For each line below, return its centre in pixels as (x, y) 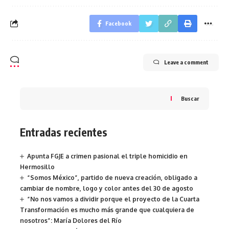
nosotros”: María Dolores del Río (71, 221)
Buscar (190, 99)
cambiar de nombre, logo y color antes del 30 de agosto (107, 189)
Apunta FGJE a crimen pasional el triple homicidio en (107, 156)
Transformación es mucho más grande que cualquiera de (107, 210)
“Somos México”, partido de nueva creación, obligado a (112, 178)
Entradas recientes (64, 132)
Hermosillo (37, 167)
